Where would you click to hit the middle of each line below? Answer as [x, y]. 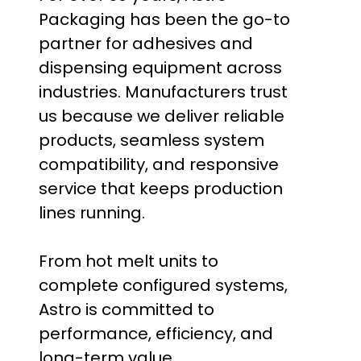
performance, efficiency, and [156, 334]
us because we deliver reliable [162, 116]
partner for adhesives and [146, 44]
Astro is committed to [127, 310]
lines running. [92, 213]
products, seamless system [151, 141]
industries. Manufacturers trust [163, 92]
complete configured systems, [163, 286]
